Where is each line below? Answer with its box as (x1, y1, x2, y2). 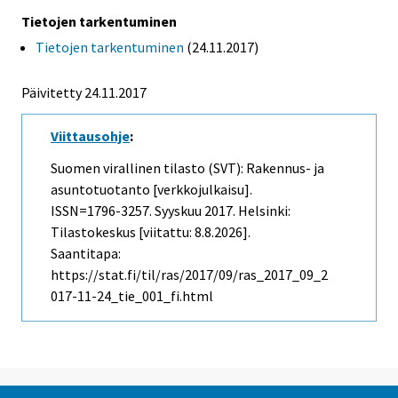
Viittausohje (51, 126, 130, 145)
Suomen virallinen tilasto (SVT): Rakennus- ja (51, 159, 324, 178)
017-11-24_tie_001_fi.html (51, 287, 213, 306)
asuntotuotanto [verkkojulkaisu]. (51, 180, 252, 199)
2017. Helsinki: (202, 202, 291, 220)
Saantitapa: (51, 244, 121, 263)
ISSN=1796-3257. (51, 202, 155, 220)
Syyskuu (155, 202, 202, 220)
